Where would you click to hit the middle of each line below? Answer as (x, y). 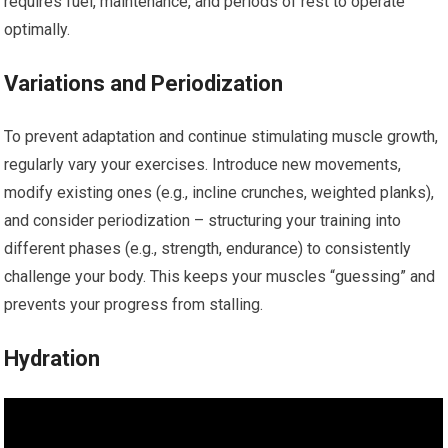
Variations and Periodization (144, 83)
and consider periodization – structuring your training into (203, 220)
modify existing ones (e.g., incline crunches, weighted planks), (219, 192)
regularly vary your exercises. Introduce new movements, (203, 164)
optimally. (37, 29)
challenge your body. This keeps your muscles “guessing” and (220, 276)
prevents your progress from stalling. (134, 304)
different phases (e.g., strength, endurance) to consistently (208, 248)
